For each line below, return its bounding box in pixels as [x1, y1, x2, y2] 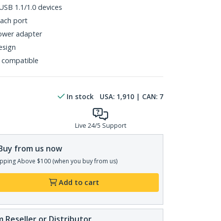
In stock [67, 92, 94, 101]
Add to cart [59, 178, 100, 187]
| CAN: [134, 92, 159, 101]
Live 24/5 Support [74, 121, 126, 130]
